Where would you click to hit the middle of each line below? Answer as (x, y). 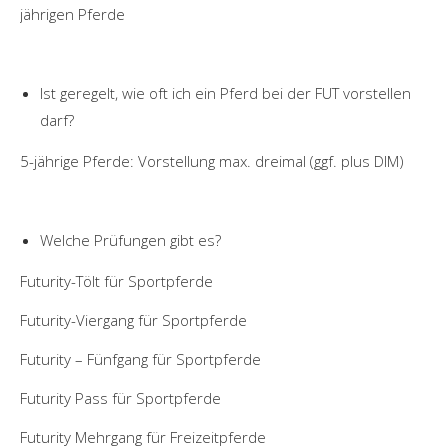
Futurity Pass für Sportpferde (120, 397)
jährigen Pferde (72, 13)
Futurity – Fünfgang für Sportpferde (140, 358)
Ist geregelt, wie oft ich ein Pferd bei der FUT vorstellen (225, 92)
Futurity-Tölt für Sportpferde (116, 280)
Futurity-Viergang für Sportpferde (133, 319)
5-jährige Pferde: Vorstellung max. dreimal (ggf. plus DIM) (212, 160)
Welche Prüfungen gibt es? (130, 239)
